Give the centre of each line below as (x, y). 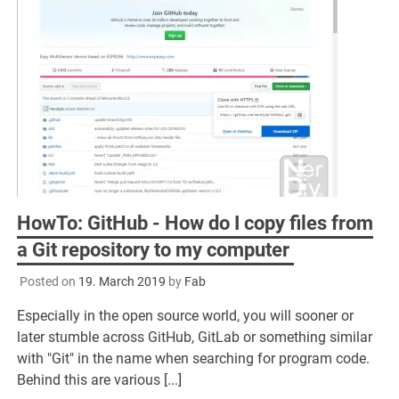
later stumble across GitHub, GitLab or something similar (195, 337)
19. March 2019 (122, 281)
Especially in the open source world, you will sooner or (186, 315)
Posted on (49, 281)
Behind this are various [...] (100, 379)
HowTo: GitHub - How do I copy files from (195, 223)
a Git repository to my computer (156, 249)
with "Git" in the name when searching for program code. (194, 358)
